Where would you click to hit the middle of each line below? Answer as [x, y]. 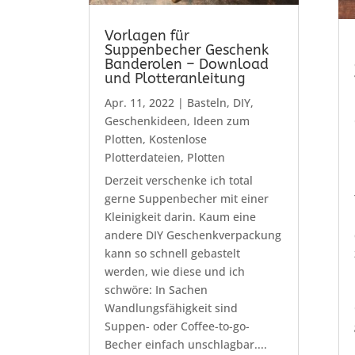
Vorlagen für [147, 36]
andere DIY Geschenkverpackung [193, 235]
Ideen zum [221, 121]
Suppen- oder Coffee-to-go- [177, 326]
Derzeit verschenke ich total [178, 181]
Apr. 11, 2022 [139, 103]
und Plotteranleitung [175, 79]
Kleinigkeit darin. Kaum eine [180, 217]
